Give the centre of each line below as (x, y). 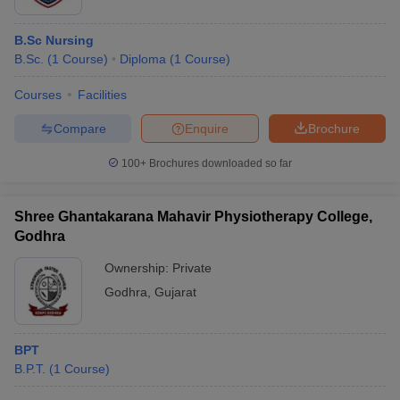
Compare (79, 128)
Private (192, 268)
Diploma (143, 59)
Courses (38, 95)
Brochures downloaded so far (219, 163)
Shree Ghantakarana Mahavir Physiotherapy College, (193, 217)
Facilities (102, 95)
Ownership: (138, 268)
